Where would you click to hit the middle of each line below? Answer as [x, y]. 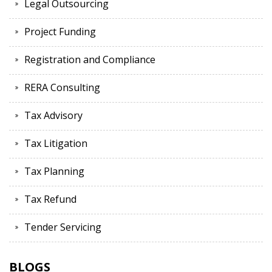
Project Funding [60, 32]
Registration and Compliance [90, 60]
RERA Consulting [62, 88]
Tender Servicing [63, 227]
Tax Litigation [56, 144]
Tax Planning [54, 172]
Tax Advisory [53, 116]
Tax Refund [50, 199]
